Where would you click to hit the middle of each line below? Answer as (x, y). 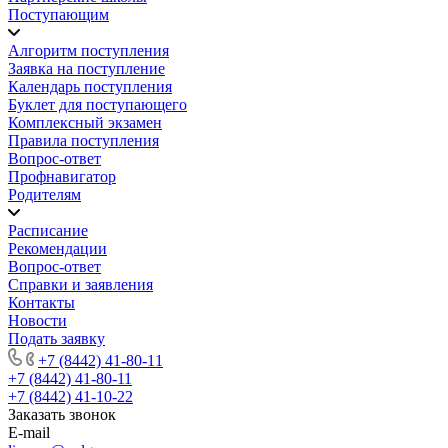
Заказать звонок (62, 414)
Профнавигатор (62, 176)
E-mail (29, 432)
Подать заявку (56, 338)
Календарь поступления (90, 86)
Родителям (44, 194)
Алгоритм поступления (88, 50)
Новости (37, 320)
